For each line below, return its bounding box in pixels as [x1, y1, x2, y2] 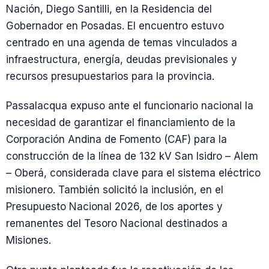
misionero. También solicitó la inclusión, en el [6, 184, 223, 196]
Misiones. [6, 234, 51, 247]
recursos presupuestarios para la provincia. [6, 70, 214, 82]
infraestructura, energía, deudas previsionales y [6, 53, 237, 65]
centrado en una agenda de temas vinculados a [6, 37, 237, 49]
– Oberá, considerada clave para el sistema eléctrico [6, 167, 261, 180]
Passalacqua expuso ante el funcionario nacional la [6, 100, 253, 112]
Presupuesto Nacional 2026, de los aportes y [6, 201, 223, 213]
